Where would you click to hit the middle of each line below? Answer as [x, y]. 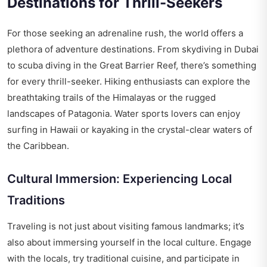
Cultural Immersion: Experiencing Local [119, 179]
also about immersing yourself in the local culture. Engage [129, 243]
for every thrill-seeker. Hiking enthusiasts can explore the [129, 82]
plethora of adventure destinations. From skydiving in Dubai [133, 49]
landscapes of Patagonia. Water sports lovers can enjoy [124, 114]
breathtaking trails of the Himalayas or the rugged [111, 98]
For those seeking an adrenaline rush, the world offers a [125, 33]
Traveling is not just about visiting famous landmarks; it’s [126, 226]
